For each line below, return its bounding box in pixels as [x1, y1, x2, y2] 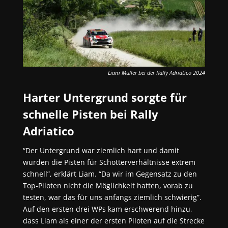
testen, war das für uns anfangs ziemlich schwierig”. [22, 192, 202, 202]
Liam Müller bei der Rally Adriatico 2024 [108, 68, 206, 76]
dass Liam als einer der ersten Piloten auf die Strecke [22, 215, 205, 225]
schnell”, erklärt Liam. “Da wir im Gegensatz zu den [22, 168, 197, 179]
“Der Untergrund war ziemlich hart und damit [22, 145, 179, 155]
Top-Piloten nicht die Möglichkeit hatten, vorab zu [22, 180, 193, 190]
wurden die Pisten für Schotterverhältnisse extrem [22, 157, 195, 167]
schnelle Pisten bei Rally [22, 106, 158, 122]
